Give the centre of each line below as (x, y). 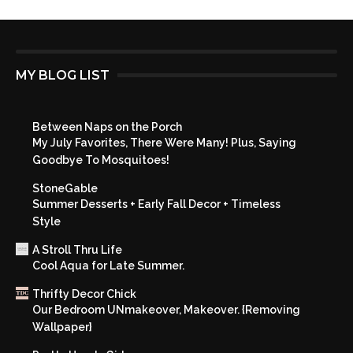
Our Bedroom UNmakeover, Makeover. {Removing (166, 310)
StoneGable (65, 189)
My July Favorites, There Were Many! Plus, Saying (164, 143)
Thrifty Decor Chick (84, 294)
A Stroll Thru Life (77, 250)
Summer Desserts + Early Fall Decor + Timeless (156, 204)
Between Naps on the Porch (107, 127)
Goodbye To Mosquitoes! (101, 160)
